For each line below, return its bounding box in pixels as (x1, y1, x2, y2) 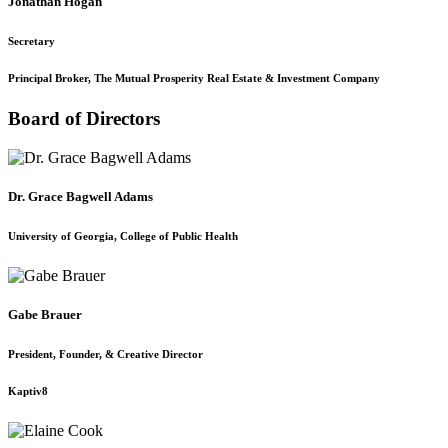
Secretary (8, 34, 55, 47)
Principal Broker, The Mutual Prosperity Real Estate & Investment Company (8, 71, 380, 84)
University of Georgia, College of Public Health (8, 230, 238, 243)
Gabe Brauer (8, 307, 82, 323)
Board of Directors (8, 108, 160, 130)
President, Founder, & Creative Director (8, 348, 203, 361)
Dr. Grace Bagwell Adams (8, 189, 153, 205)
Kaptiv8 (8, 385, 48, 398)
